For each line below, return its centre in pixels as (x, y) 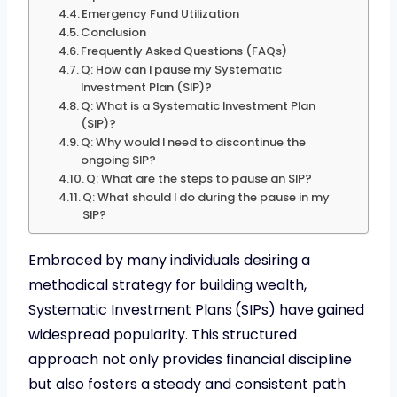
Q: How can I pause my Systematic (182, 69)
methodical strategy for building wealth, (167, 284)
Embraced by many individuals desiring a (169, 260)
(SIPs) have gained (300, 309)
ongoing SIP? (119, 160)
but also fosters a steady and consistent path (187, 384)
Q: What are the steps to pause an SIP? (199, 178)
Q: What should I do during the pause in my (206, 197)
